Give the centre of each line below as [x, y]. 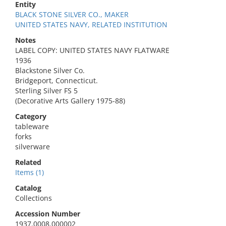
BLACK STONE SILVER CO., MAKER [72, 14]
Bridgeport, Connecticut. [56, 80]
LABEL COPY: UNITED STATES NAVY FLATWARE [92, 50]
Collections [34, 198]
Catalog [28, 188]
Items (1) [30, 172]
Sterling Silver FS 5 [46, 91]
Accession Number [48, 214]
